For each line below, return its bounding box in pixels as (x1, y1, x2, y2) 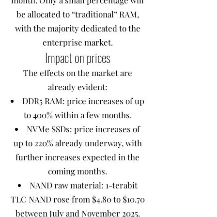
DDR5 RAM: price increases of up (22, 95, 144, 106)
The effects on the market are (23, 67, 132, 78)
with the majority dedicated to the (15, 23, 140, 33)
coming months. (48, 166, 107, 176)
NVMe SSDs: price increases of (27, 124, 140, 134)
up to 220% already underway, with (13, 138, 142, 148)
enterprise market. (42, 37, 113, 47)
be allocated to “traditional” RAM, (16, 9, 139, 19)
